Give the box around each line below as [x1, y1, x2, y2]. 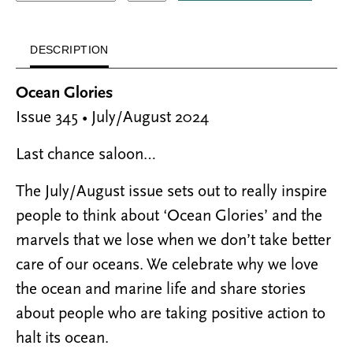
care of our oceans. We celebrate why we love [16, 256, 318, 273]
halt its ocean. [16, 329, 109, 347]
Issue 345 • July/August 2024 [16, 109, 209, 126]
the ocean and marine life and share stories [16, 281, 306, 298]
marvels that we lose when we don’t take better [16, 232, 331, 249]
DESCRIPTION [30, 43, 109, 56]
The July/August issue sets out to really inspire [16, 183, 327, 200]
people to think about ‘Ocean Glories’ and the [16, 207, 322, 225]
